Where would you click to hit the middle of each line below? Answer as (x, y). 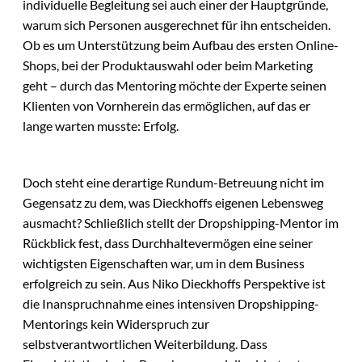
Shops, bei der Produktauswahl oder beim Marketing (168, 65)
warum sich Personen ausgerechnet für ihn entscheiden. (177, 24)
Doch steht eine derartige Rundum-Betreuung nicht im (173, 182)
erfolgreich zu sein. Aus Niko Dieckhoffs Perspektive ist (174, 283)
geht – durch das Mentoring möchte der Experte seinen (175, 85)
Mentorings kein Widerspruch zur (116, 323)
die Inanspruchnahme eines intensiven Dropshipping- (171, 303)
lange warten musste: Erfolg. (101, 125)
